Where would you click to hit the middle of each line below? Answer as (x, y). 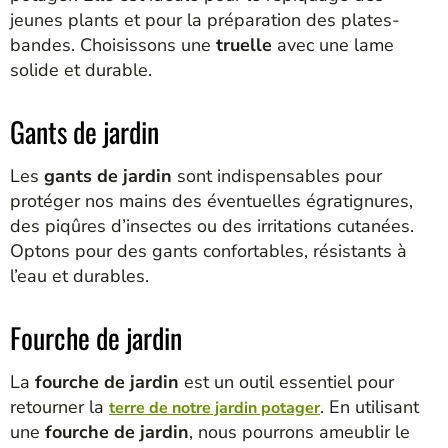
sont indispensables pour (277, 175)
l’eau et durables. (79, 275)
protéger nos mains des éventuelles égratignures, (211, 200)
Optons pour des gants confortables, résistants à (208, 250)
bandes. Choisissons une (113, 44)
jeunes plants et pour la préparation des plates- (205, 19)
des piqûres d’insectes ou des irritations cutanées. (212, 225)
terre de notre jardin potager (214, 408)
